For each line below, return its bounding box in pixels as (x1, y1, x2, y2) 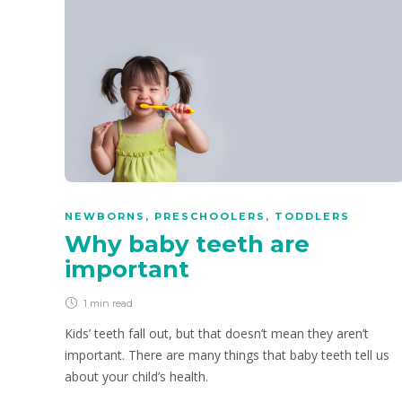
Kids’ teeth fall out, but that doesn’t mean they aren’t (65, 325, 369, 343)
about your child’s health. (65, 368, 208, 386)
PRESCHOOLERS (154, 210, 266, 223)
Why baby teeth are (65, 230, 310, 259)
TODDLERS (275, 210, 350, 223)
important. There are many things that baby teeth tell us (65, 346, 389, 364)
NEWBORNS (65, 210, 145, 223)
